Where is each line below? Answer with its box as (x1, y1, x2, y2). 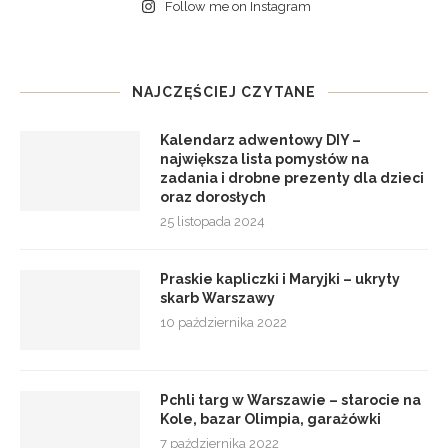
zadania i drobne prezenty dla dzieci (160, 169, 424, 186)
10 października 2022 (160, 314, 287, 330)
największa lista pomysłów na (160, 150, 369, 167)
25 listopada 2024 (160, 213, 265, 229)
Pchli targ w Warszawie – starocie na (160, 391, 421, 408)
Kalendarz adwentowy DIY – (160, 131, 361, 148)
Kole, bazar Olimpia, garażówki (160, 410, 381, 427)
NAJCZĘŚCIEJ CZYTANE (132, 83, 316, 100)
